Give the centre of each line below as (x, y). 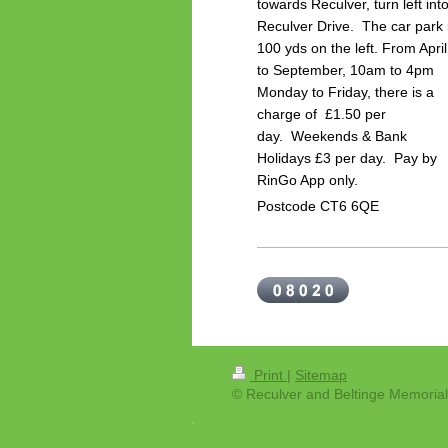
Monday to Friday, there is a (345, 92)
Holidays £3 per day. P (330, 158)
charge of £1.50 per (321, 114)
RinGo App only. (307, 180)
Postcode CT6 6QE (318, 205)
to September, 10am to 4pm (345, 70)
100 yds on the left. (319, 48)
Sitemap (321, 374)
